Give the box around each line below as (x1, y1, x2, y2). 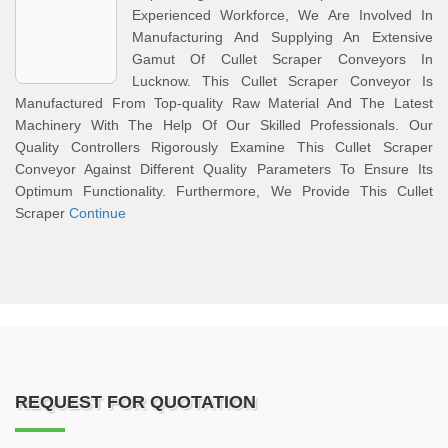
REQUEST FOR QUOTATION (15, 392, 256, 412)
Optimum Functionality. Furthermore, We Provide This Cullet (15, 183, 433, 199)
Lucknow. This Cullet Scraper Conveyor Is (132, 73, 433, 89)
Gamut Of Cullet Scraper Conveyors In (132, 51, 433, 67)
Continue (69, 205, 126, 221)
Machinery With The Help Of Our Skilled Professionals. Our (15, 117, 433, 133)
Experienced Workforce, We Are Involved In (132, 7, 433, 23)
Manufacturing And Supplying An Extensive (132, 29, 433, 45)
